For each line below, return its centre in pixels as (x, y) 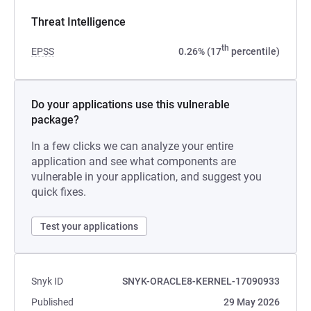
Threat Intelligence (78, 22)
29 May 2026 (252, 302)
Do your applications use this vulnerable (131, 104)
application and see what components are (134, 161)
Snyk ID (47, 281)
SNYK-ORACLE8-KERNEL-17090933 (201, 281)
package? (55, 120)
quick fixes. (59, 192)
